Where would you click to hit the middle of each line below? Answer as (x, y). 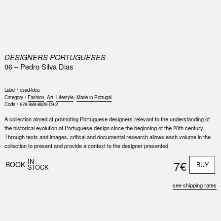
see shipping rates (195, 185)
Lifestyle (65, 97)
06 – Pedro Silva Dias (38, 66)
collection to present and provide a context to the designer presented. (87, 146)
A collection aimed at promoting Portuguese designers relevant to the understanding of (107, 119)
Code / (12, 104)
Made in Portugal (94, 97)
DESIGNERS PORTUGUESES (55, 57)
